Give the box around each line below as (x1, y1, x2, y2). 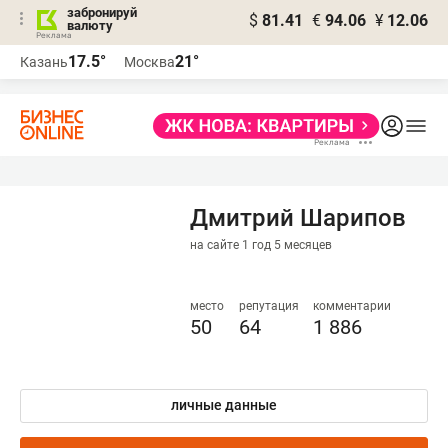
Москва (124, 54, 175, 70)
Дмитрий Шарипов (190, 204, 406, 232)
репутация (238, 299, 299, 313)
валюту (67, 18, 113, 33)
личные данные (171, 397, 277, 413)
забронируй (67, 5, 137, 20)
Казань (20, 54, 68, 70)
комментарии (313, 299, 392, 313)
